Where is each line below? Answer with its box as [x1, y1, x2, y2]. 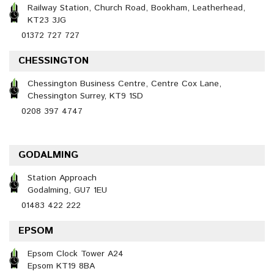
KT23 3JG [28, 14, 66, 26]
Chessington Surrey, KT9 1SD [28, 90, 143, 102]
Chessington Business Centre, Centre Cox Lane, [28, 78, 221, 90]
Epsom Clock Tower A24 [28, 248, 124, 260]
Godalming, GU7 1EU [28, 184, 107, 196]
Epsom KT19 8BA [28, 260, 95, 272]
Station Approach [28, 172, 97, 184]
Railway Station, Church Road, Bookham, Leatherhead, [28, 2, 245, 14]
